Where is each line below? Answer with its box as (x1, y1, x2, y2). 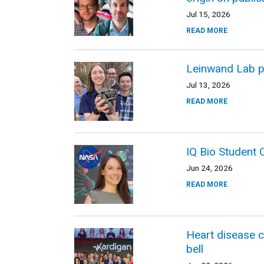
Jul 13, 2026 (186, 80, 230, 90)
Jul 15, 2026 (186, 9, 230, 19)
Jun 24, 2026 (186, 163, 233, 173)
